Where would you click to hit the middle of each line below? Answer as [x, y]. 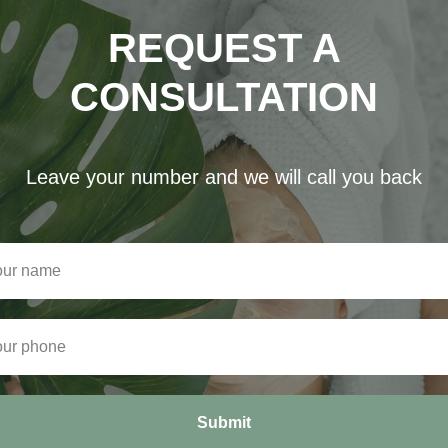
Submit [224, 422]
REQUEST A [224, 48]
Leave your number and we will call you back [224, 177]
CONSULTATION [224, 97]
